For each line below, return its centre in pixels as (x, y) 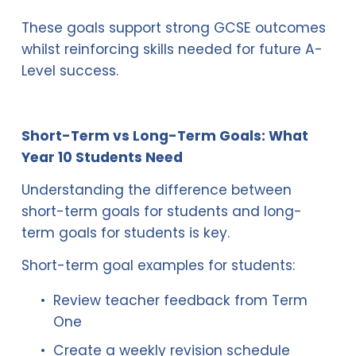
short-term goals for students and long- (161, 212)
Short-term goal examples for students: (158, 266)
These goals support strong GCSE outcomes (173, 28)
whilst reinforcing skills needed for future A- (172, 50)
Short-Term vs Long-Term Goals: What (164, 136)
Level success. (70, 71)
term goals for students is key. (125, 233)
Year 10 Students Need (102, 158)
